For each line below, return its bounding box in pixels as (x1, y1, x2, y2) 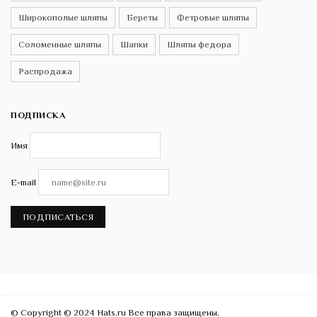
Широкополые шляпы (18, 11, 108, 23)
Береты (127, 11, 158, 23)
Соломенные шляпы (18, 38, 101, 50)
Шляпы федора (167, 38, 231, 50)
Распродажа (18, 65, 72, 76)
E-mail (11, 176, 36, 188)
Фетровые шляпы (177, 11, 249, 23)
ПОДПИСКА (11, 109, 65, 120)
